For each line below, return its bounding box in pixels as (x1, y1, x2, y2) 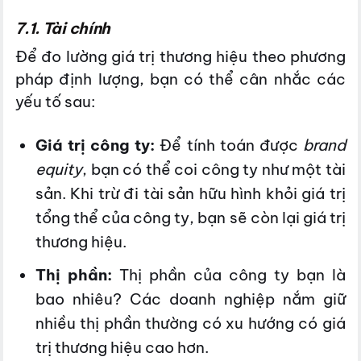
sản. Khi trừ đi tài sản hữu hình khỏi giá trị (35, 183, 346, 203)
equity (35, 159, 82, 179)
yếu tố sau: (15, 91, 96, 111)
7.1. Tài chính (15, 19, 111, 39)
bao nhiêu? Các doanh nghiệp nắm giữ (35, 289, 346, 309)
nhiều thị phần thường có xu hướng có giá (35, 313, 346, 334)
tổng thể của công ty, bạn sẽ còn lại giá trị (35, 207, 346, 227)
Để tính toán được (155, 135, 303, 155)
